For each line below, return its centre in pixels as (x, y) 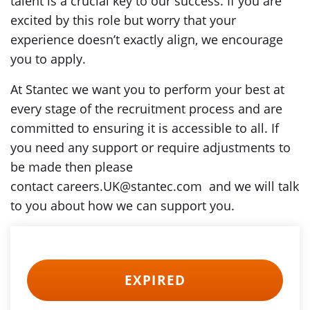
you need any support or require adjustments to (151, 147)
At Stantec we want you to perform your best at (147, 89)
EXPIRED (155, 280)
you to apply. (48, 59)
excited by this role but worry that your (123, 20)
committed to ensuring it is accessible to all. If (145, 128)
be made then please (72, 167)
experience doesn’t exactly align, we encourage (147, 39)
